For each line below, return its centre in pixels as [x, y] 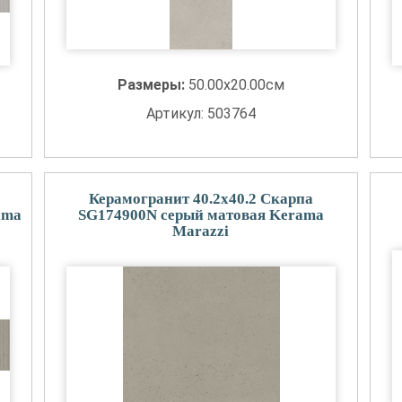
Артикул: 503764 [201, 114]
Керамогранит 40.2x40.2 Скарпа [201, 199]
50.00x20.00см [236, 85]
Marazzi [201, 231]
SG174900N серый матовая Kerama [201, 215]
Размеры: [153, 85]
